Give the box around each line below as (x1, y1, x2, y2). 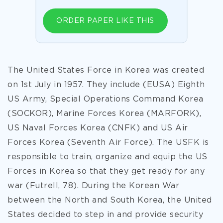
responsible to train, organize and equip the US (7, 153, 208, 161)
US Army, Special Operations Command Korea (7, 96, 204, 103)
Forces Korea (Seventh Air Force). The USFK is (7, 139, 209, 146)
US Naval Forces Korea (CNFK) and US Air (7, 124, 188, 132)
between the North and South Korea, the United (7, 197, 212, 204)
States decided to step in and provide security (7, 211, 203, 219)
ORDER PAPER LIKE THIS (56, 18, 154, 24)
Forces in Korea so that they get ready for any (7, 168, 205, 175)
